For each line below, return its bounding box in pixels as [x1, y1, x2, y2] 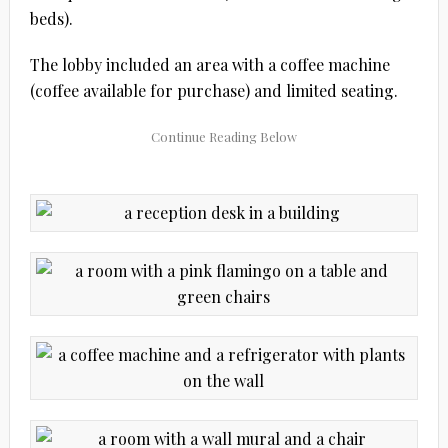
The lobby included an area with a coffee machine [29, 53, 390, 75]
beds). [29, 7, 73, 29]
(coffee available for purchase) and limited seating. [29, 79, 398, 101]
